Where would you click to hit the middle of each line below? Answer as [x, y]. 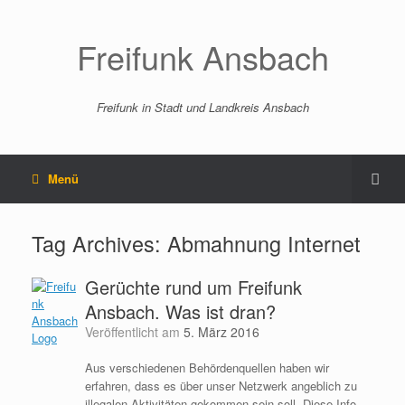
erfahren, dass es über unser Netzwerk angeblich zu [221, 386]
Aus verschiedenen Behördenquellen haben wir [207, 367]
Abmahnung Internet [264, 243]
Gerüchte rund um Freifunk [193, 287]
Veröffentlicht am [137, 332]
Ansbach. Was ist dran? [180, 311]
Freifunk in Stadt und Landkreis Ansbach [202, 107]
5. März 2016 [221, 332]
